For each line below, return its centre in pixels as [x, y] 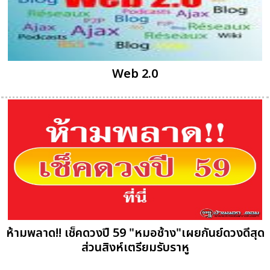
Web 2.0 [135, 74]
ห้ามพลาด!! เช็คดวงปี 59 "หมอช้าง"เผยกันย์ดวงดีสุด [135, 234]
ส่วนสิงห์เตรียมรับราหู [135, 248]
